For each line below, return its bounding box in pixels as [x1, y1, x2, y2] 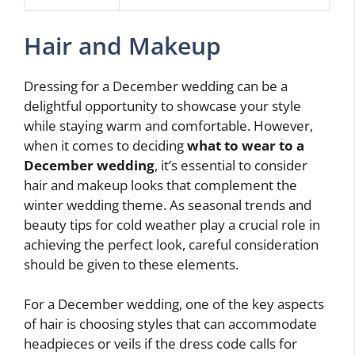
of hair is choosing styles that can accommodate [24, 315, 317, 334]
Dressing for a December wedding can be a [24, 76, 288, 95]
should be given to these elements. [24, 254, 239, 273]
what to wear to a [187, 136, 304, 155]
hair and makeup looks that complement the [24, 175, 297, 194]
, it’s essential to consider [155, 155, 307, 174]
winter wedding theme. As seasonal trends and [24, 195, 311, 214]
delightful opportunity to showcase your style [24, 96, 301, 115]
